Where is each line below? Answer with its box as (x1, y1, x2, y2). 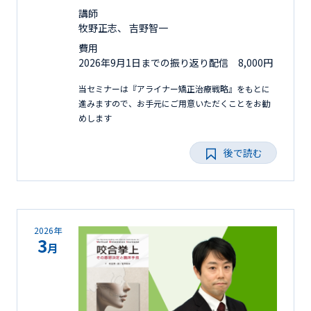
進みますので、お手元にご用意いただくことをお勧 (78, 96, 270, 109)
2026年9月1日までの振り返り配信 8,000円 (78, 55, 273, 69)
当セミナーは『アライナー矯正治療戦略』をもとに (78, 82, 270, 94)
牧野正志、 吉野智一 (78, 20, 168, 35)
